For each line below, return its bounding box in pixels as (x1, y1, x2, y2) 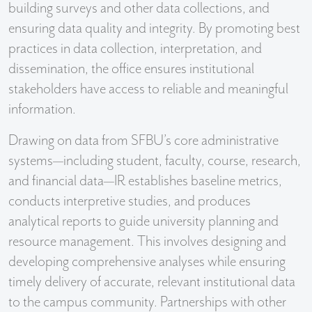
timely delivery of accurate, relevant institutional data (8, 274, 295, 290)
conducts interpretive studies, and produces (8, 193, 251, 210)
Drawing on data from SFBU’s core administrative (8, 132, 279, 149)
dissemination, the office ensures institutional (8, 61, 254, 77)
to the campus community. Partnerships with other (8, 294, 286, 311)
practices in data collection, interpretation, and (8, 40, 262, 57)
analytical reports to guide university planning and (8, 213, 279, 230)
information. (8, 101, 76, 118)
